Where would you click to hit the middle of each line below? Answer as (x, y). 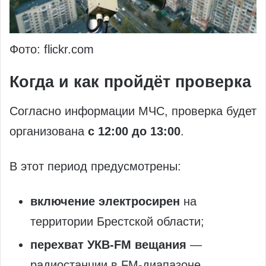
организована (49, 132)
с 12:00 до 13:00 (134, 132)
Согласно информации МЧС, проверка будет (133, 111)
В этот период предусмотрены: (95, 167)
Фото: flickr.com (52, 49)
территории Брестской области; (117, 222)
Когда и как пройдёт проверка (130, 82)
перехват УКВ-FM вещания (108, 245)
